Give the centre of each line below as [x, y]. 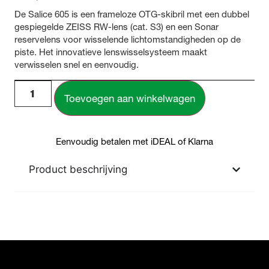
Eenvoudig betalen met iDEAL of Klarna [134, 141]
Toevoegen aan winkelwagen [129, 98]
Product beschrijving [78, 169]
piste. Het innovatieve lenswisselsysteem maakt [111, 52]
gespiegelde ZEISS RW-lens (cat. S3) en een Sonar [116, 27]
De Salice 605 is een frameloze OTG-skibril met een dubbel [132, 14]
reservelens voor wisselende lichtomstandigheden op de [128, 40]
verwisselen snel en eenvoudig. [77, 65]
